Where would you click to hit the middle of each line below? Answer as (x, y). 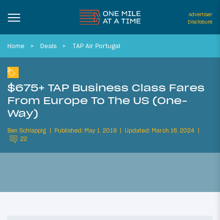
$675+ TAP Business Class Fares (106, 87)
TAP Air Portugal (96, 46)
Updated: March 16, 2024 (160, 130)
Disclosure (200, 22)
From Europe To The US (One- (97, 100)
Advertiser (200, 14)
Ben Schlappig (27, 130)
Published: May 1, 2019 (85, 130)
